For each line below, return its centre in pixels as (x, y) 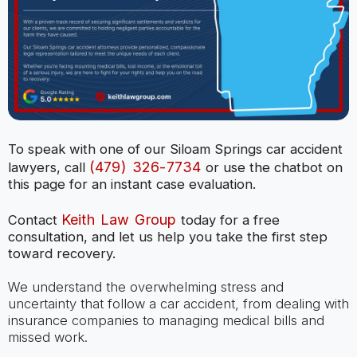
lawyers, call (48, 168)
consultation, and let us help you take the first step (167, 236)
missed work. (47, 337)
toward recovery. (61, 253)
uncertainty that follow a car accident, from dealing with (178, 304)
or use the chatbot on (272, 168)
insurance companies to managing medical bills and (166, 321)
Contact (34, 220)
